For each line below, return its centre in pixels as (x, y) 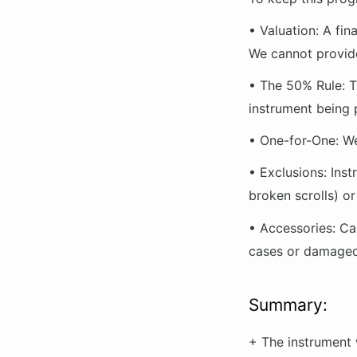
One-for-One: (299, 141)
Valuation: (289, 30)
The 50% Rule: (302, 86)
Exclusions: (293, 173)
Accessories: (298, 228)
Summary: (288, 305)
